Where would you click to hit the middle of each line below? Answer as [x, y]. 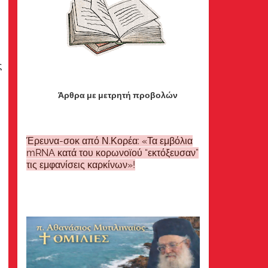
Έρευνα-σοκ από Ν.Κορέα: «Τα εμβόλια [109, 141]
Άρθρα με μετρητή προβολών [118, 95]
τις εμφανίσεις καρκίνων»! [80, 165]
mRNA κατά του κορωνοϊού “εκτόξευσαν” [112, 153]
